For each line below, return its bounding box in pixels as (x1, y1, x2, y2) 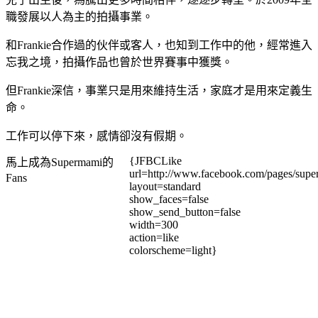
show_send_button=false (129, 206, 241, 219)
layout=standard (129, 180, 201, 193)
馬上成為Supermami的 (6, 156, 114, 169)
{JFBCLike (129, 155, 182, 168)
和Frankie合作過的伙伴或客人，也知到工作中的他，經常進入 (6, 39, 312, 52)
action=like (129, 231, 179, 244)
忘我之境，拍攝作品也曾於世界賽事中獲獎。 (6, 56, 233, 69)
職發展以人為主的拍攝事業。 (6, 11, 153, 23)
